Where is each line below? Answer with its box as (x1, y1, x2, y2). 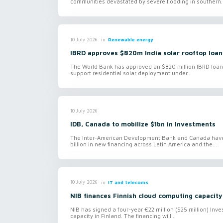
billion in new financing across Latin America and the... (70, 140, 217, 147)
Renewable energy (108, 37, 153, 43)
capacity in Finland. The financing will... (70, 212, 176, 219)
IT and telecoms (108, 179, 148, 185)
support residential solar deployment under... (70, 69, 192, 76)
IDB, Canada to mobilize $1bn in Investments (70, 120, 216, 128)
